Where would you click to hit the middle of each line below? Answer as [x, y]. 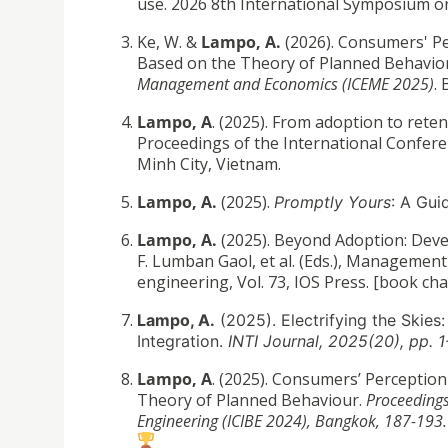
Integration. [180, 340]
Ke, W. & [169, 41]
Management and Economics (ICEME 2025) [285, 83]
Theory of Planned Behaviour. [251, 399]
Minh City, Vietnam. [209, 163]
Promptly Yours [332, 201]
